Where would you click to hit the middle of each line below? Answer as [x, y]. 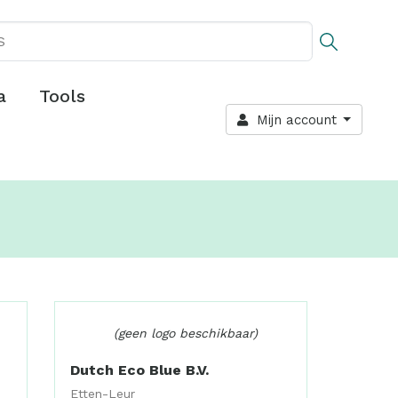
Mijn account [292, 119]
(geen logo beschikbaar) [185, 333]
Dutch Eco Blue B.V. [140, 370]
